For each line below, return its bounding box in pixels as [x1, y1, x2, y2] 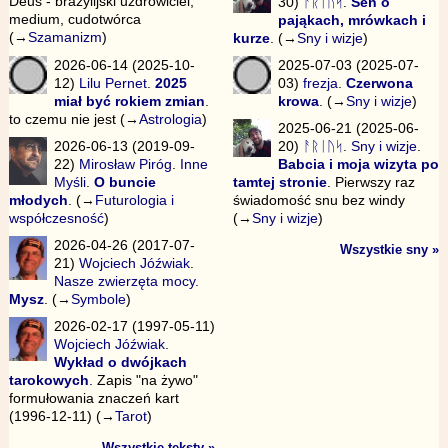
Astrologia [138, 110, 202, 127]
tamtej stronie [232, 174, 327, 191]
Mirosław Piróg [79, 155, 173, 172]
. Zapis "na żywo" [88, 372, 198, 389]
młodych [8, 191, 68, 208]
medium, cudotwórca [8, 11, 141, 28]
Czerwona [346, 74, 414, 91]
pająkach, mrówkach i [278, 11, 427, 28]
